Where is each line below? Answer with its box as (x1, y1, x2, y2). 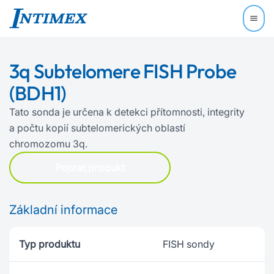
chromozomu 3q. (9, 138, 87, 150)
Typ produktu (19, 238, 80, 250)
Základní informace (9, 202, 117, 217)
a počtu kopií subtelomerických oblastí (9, 122, 185, 134)
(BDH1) (9, 81, 67, 105)
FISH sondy (163, 238, 215, 250)
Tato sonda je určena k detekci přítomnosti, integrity (9, 106, 245, 118)
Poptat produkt (54, 161, 125, 174)
